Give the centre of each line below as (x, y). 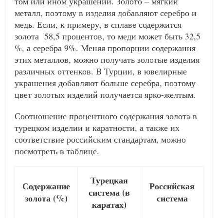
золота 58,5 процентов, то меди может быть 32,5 (108, 36)
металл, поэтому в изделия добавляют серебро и (106, 13)
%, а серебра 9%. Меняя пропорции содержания (105, 48)
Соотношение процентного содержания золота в (106, 116)
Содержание (46, 186)
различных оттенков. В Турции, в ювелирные (101, 71)
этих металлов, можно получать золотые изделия (107, 59)
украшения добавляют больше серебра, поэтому (105, 83)
